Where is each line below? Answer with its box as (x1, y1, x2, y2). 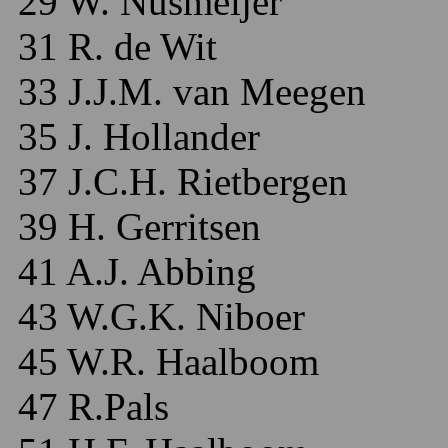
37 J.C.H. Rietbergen (8, 160, 348, 203)
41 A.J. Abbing (8, 250, 256, 293)
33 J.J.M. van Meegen (8, 70, 366, 113)
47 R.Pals (8, 385, 169, 428)
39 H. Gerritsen (8, 205, 261, 248)
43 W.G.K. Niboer (8, 295, 305, 338)
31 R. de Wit (8, 25, 217, 68)
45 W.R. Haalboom (8, 340, 319, 383)
